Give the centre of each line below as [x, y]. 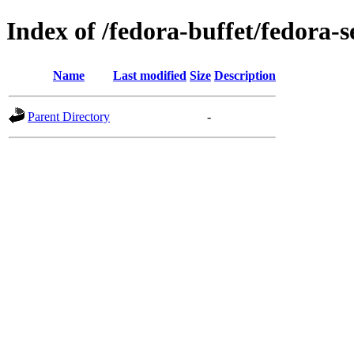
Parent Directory [69, 116]
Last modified [150, 75]
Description [245, 75]
